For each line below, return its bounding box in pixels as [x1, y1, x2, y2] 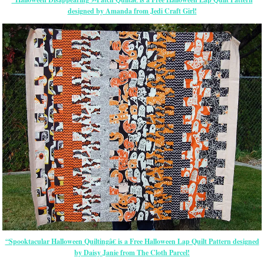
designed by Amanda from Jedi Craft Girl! [67, 5, 197, 16]
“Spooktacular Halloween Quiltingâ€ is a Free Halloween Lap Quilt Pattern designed [5, 236, 259, 247]
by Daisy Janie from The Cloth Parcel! [74, 247, 190, 258]
